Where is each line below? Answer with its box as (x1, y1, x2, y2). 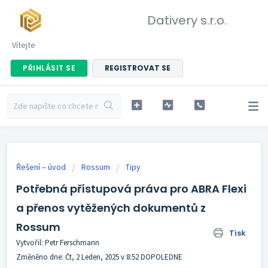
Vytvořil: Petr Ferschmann (16, 237, 99, 248)
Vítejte (12, 39, 35, 50)
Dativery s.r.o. (147, 12, 227, 29)
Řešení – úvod (16, 162, 68, 172)
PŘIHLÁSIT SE (23, 63, 75, 73)
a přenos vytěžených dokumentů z (16, 200, 206, 215)
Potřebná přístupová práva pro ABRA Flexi (16, 181, 246, 196)
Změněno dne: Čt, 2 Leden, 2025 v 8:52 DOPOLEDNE (16, 252, 182, 262)
